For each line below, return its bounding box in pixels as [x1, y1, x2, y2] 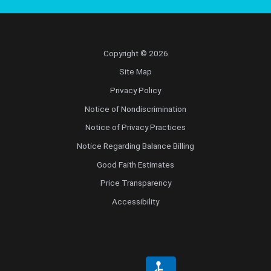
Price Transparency [100, 178, 171, 188]
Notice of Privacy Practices [85, 122, 186, 132]
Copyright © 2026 [103, 48, 168, 58]
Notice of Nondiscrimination [85, 103, 186, 114]
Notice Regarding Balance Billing [77, 140, 194, 151]
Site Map [119, 67, 152, 77]
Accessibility [112, 196, 159, 206]
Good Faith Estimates [97, 159, 174, 169]
